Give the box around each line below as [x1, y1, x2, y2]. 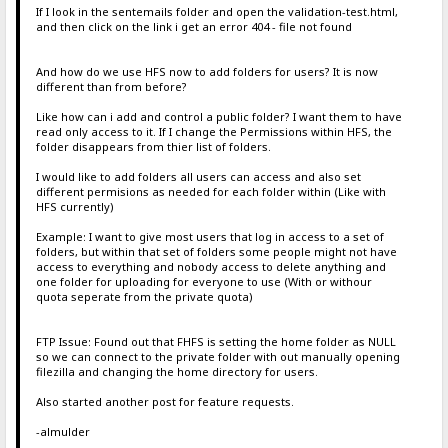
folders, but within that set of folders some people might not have [35, 244, 397, 260]
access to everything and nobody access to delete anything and [35, 259, 386, 275]
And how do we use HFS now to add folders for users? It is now [35, 64, 378, 80]
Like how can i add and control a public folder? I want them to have [35, 109, 402, 125]
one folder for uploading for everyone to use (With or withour [35, 274, 372, 290]
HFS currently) [35, 199, 114, 215]
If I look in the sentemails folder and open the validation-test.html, [35, 4, 398, 20]
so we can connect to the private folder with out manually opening [35, 349, 400, 365]
